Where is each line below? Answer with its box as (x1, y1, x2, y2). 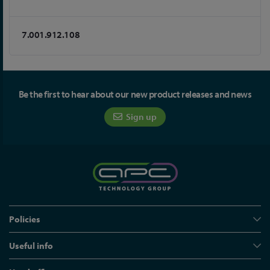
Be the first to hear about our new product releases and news (18, 88, 252, 100)
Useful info (9, 240, 53, 251)
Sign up (124, 111, 157, 122)
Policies (9, 213, 40, 225)
